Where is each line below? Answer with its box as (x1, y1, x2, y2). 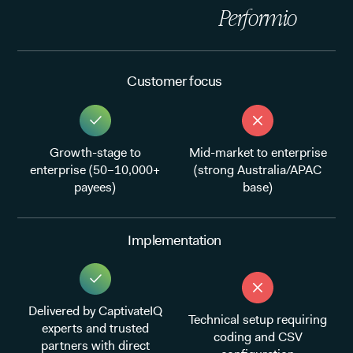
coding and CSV (213, 329, 303, 346)
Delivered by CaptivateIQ (28, 303, 162, 320)
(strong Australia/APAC (194, 161, 322, 178)
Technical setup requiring (188, 311, 328, 329)
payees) (74, 178, 117, 195)
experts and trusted (41, 320, 149, 337)
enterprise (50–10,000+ (30, 161, 161, 178)
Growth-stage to (49, 143, 141, 161)
